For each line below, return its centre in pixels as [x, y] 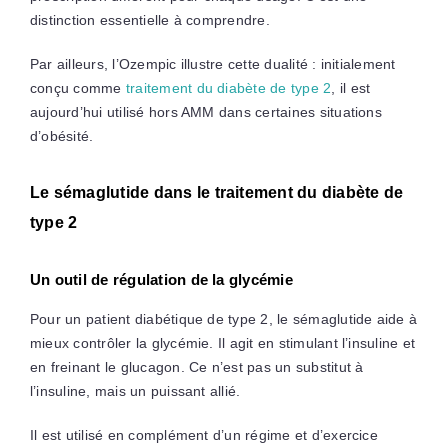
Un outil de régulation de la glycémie [161, 280]
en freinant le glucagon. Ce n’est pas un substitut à [196, 367]
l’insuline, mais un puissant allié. [135, 391]
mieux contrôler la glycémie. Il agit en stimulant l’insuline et [222, 343]
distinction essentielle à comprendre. [149, 20]
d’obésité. [61, 136]
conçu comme [77, 88]
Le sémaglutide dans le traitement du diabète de [216, 193]
